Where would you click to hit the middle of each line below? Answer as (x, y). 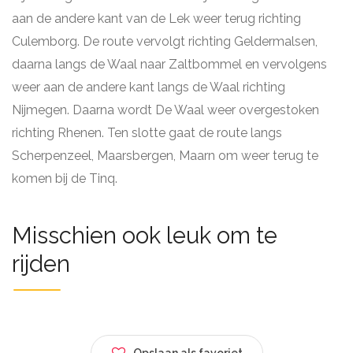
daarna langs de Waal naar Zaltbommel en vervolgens (169, 64)
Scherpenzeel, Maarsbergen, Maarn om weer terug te (165, 156)
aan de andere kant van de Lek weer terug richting (156, 19)
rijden (41, 264)
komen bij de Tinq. (65, 178)
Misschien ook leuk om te (145, 236)
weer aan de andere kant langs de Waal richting (149, 87)
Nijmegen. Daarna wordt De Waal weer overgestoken (165, 110)
